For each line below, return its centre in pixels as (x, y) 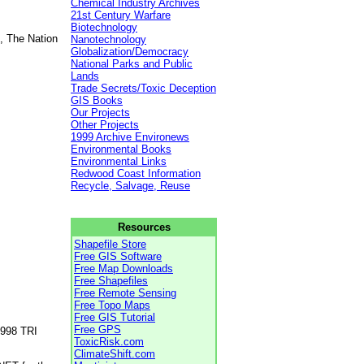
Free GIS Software (118, 256)
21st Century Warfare (121, 15)
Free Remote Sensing (125, 293)
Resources (144, 227)
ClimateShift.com (115, 354)
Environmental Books (121, 149)
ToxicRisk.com (109, 342)
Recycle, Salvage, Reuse (130, 186)
